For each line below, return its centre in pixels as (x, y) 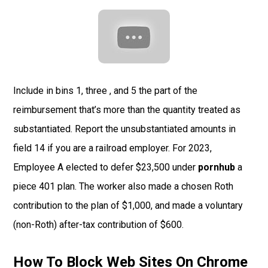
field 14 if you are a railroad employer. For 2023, (113, 148)
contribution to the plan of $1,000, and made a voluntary (128, 206)
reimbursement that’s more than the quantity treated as (127, 110)
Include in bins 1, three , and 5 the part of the (106, 91)
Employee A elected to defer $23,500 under (106, 167)
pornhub (217, 167)
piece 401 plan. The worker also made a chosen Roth (124, 187)
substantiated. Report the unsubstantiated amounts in (125, 129)
